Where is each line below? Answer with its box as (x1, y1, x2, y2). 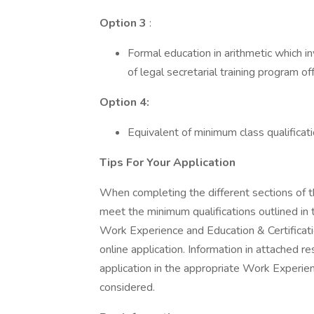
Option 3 (100, 15, 146, 31)
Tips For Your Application (100, 155, 235, 170)
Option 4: (100, 95, 149, 110)
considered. (100, 280, 155, 295)
